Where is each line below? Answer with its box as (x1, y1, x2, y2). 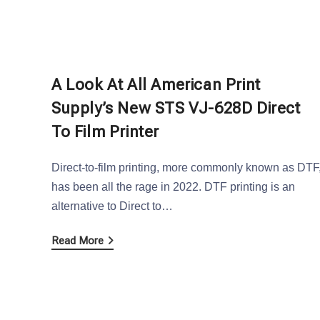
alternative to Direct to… (51, 199, 173, 212)
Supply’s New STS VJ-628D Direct (51, 99, 301, 117)
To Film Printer (51, 122, 159, 141)
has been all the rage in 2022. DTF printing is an (51, 180, 295, 193)
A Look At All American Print (51, 75, 261, 94)
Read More (51, 234, 104, 247)
